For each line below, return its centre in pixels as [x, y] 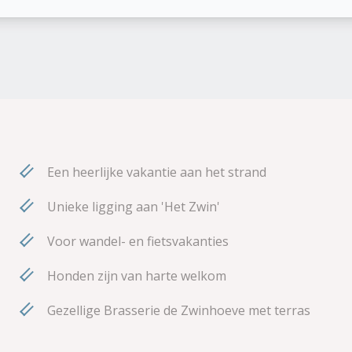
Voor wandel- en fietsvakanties [138, 241]
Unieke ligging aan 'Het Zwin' [134, 206]
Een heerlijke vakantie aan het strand [157, 172]
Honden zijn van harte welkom [137, 275]
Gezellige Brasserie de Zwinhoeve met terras [179, 310]
